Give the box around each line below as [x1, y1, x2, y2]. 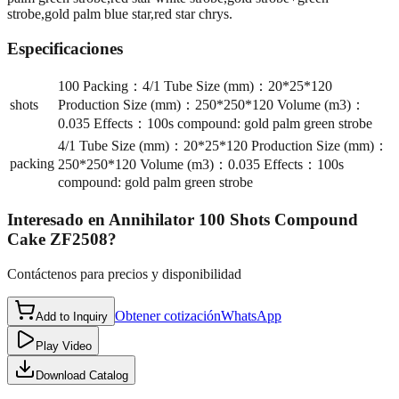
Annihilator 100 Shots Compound [109, 210, 358, 230]
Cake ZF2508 [7, 230, 108, 249]
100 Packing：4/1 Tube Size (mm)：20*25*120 [58, 78, 332, 94]
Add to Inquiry [36, 309, 108, 323]
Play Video [36, 338, 92, 353]
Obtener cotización [115, 307, 221, 323]
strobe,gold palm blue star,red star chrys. [7, 5, 232, 21]
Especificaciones [7, 38, 123, 58]
